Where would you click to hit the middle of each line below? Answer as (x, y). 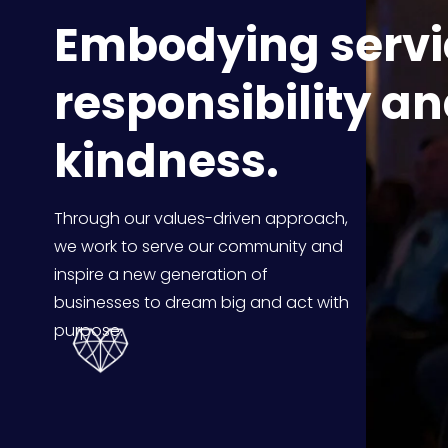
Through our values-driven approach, (200, 218)
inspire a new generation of (160, 274)
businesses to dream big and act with (201, 302)
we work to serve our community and (198, 246)
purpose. (88, 330)
